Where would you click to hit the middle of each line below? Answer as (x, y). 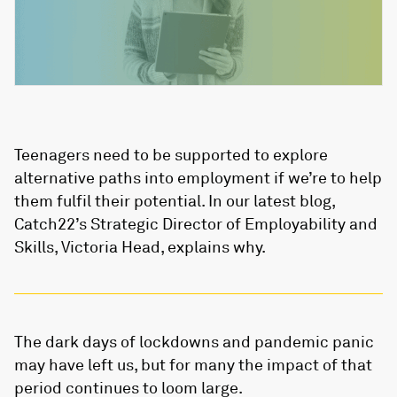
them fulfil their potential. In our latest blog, (175, 201)
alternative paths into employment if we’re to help (198, 178)
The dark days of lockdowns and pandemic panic (194, 342)
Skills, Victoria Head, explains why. (140, 247)
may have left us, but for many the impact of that (193, 365)
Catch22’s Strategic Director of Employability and (196, 224)
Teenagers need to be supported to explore (171, 155)
